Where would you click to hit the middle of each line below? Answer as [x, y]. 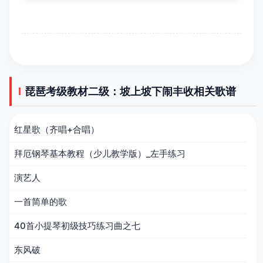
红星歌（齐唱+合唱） [57, 129]
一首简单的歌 [41, 202]
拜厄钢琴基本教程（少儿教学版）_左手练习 [100, 154]
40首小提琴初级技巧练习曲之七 [77, 226]
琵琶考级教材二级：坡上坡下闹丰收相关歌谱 [130, 91]
